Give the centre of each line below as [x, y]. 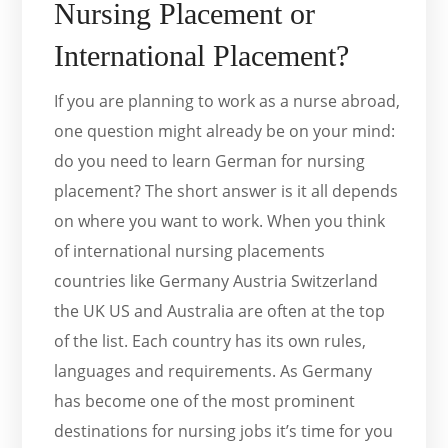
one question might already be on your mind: [225, 131]
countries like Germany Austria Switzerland [216, 281]
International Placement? [202, 56]
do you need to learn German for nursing [210, 161]
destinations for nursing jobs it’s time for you [224, 431]
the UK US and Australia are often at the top [220, 311]
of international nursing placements [190, 251]
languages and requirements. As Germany [213, 371]
